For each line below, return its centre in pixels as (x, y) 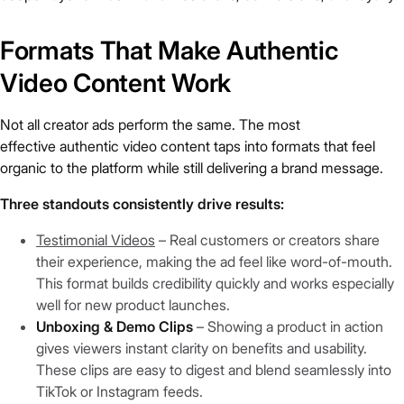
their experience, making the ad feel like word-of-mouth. (214, 262)
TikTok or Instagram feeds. (119, 392)
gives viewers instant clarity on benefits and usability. (202, 349)
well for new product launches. (133, 305)
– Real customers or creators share (267, 240)
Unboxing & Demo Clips (115, 327)
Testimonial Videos (96, 240)
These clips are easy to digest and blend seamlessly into (214, 370)
